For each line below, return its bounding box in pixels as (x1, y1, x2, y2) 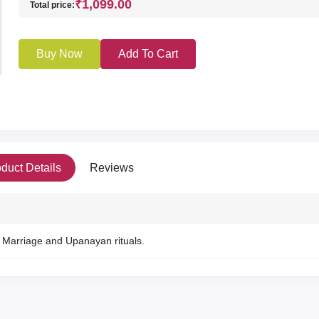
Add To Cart (117, 48, 178, 60)
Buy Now (36, 48, 83, 60)
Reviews (90, 162, 134, 174)
